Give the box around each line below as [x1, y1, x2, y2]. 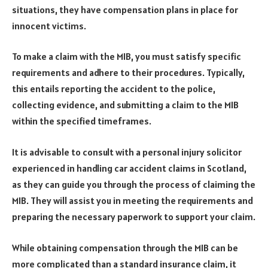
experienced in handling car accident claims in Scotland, [12, 162, 246, 174]
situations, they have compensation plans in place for [12, 3, 238, 16]
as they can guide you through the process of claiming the [12, 178, 255, 190]
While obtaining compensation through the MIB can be [12, 241, 238, 254]
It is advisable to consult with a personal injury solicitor [12, 145, 242, 158]
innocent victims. [12, 19, 86, 32]
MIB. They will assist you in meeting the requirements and [12, 194, 253, 206]
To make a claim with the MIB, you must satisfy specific [12, 50, 241, 63]
